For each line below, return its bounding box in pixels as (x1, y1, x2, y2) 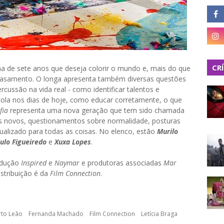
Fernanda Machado (28, 209, 83, 218)
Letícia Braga (141, 209, 177, 218)
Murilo (157, 126, 178, 136)
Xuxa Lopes (54, 137, 91, 146)
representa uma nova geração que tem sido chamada (10, 105, 184, 115)
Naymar (54, 158, 79, 167)
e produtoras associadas (79, 158, 163, 167)
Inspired (19, 158, 46, 167)
